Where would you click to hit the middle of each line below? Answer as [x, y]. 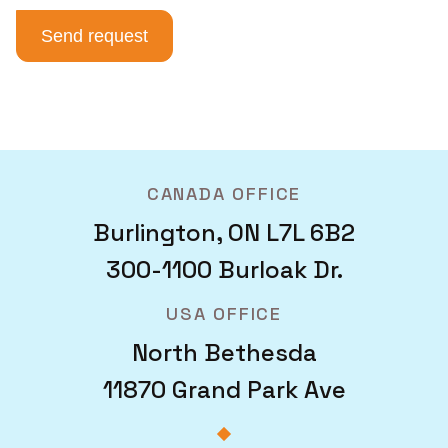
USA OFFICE [224, 313]
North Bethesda [224, 352]
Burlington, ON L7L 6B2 [224, 232]
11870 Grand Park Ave [224, 389]
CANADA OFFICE [224, 193]
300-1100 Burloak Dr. [224, 269]
